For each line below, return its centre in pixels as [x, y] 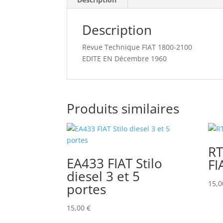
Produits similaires [123, 108]
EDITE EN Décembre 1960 [125, 58]
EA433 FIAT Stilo [115, 163]
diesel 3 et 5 [104, 176]
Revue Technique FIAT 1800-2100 [137, 47]
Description [117, 30]
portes [87, 189]
